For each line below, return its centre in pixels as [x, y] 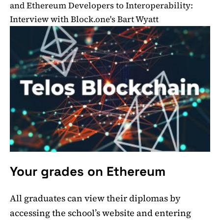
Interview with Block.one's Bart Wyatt [84, 19]
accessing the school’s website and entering [100, 213]
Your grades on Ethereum [88, 171]
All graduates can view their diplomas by [95, 198]
